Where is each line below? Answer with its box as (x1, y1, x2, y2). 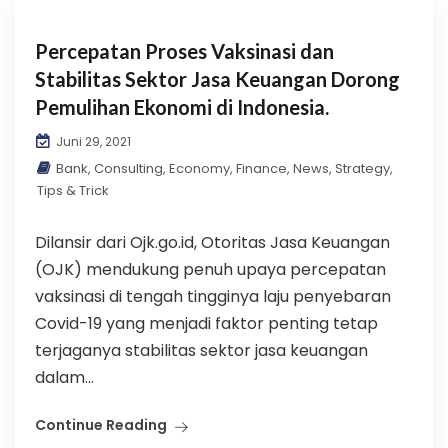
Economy (169, 159, 230, 178)
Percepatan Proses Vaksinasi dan (35, 39, 334, 63)
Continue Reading (35, 415, 167, 435)
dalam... (35, 366, 94, 389)
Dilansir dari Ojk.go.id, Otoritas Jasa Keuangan (35, 231, 390, 254)
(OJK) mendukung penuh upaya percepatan (35, 258, 386, 281)
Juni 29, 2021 (53, 133, 131, 150)
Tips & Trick (37, 181, 109, 200)
